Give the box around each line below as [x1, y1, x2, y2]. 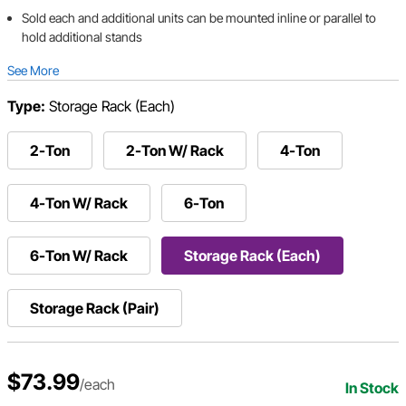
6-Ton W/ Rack [30, 246, 128, 266]
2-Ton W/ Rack [126, 141, 224, 160]
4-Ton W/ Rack [30, 194, 128, 213]
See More [7, 63, 59, 79]
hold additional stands [22, 29, 142, 45]
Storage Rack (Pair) [30, 299, 159, 318]
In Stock [345, 379, 399, 398]
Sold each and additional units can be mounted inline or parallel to [22, 10, 376, 26]
